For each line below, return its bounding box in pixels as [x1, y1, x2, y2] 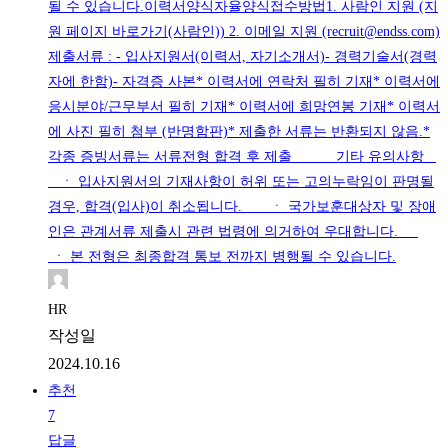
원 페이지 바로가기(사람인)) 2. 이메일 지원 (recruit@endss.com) [48, 24, 440, 40]
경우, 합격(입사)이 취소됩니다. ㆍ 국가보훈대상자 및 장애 [48, 199, 436, 215]
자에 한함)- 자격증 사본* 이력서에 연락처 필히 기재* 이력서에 [48, 74, 440, 90]
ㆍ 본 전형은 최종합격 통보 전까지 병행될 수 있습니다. [48, 249, 396, 265]
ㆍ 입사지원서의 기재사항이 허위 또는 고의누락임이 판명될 [48, 174, 434, 190]
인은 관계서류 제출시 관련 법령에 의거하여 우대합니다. [48, 224, 418, 240]
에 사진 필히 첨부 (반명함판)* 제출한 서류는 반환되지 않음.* [48, 124, 430, 140]
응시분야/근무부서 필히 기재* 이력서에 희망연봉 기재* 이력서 [48, 99, 440, 115]
